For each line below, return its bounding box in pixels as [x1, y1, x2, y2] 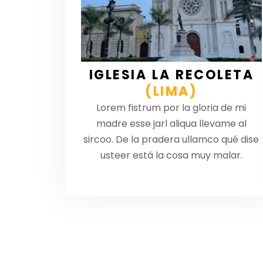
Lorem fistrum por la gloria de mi [96, 101, 247, 115]
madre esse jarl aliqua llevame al [96, 117, 247, 131]
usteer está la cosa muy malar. [100, 149, 242, 163]
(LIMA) [145, 82, 198, 101]
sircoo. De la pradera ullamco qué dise [83, 133, 259, 147]
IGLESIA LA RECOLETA [89, 66, 254, 85]
